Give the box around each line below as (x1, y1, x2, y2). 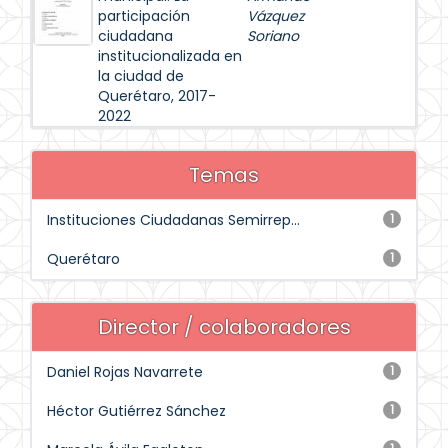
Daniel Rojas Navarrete (47, 362, 203, 382)
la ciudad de (98, 66, 184, 86)
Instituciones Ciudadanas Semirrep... (47, 210, 300, 230)
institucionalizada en (98, 46, 242, 66)
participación (98, 6, 190, 26)
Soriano (247, 26, 299, 46)
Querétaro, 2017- (98, 86, 216, 106)
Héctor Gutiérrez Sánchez (47, 401, 226, 421)
